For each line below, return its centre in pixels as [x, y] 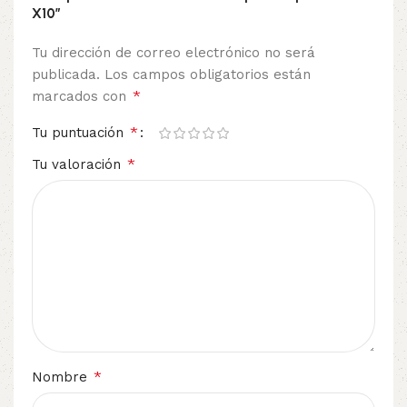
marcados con [81, 97]
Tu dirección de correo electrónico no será [174, 53]
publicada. [66, 75]
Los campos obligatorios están [208, 75]
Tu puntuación [80, 133]
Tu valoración [79, 165]
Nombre [62, 377]
